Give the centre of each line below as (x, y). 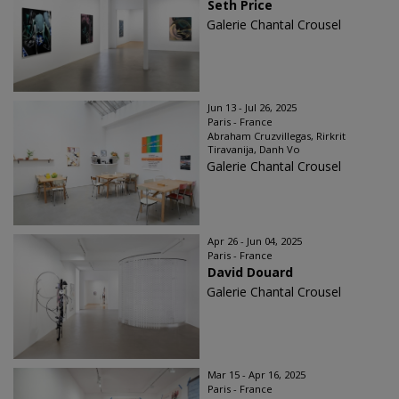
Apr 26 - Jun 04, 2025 (255, 241)
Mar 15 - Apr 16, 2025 (256, 375)
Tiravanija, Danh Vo (254, 149)
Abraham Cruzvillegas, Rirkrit (277, 136)
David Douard (250, 272)
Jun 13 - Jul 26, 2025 (252, 107)
